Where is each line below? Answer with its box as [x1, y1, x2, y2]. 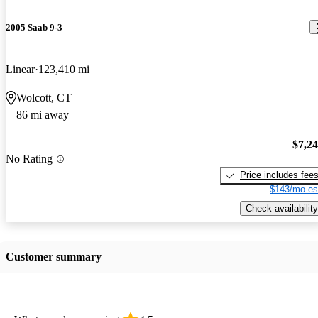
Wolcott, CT [16, 91, 72, 104]
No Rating [6, 153, 53, 165]
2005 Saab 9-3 [6, 21, 62, 33]
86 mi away [16, 108, 69, 121]
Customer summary [6, 250, 102, 263]
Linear [6, 62, 35, 75]
